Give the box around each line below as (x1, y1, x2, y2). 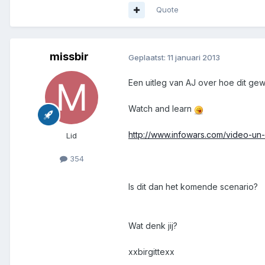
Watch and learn (128, 104, 194, 114)
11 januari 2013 (167, 52, 220, 62)
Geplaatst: (128, 52, 167, 62)
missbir (50, 50, 89, 63)
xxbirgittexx (128, 247, 174, 257)
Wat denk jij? (128, 221, 177, 231)
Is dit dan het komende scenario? (128, 182, 258, 192)
